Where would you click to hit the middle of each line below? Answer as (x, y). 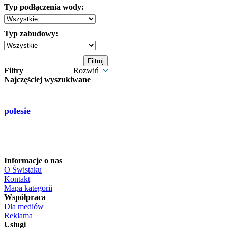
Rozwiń (87, 70)
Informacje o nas (33, 161)
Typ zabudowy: (31, 33)
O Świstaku (23, 170)
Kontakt (17, 179)
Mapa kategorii (28, 188)
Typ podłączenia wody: (44, 7)
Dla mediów (24, 206)
